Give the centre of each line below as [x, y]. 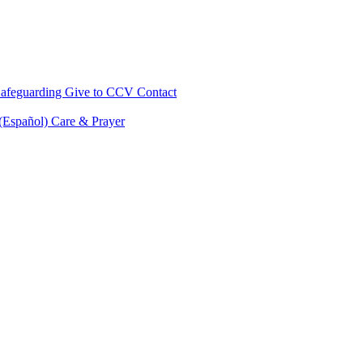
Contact [157, 92]
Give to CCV [101, 92]
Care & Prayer [88, 121]
